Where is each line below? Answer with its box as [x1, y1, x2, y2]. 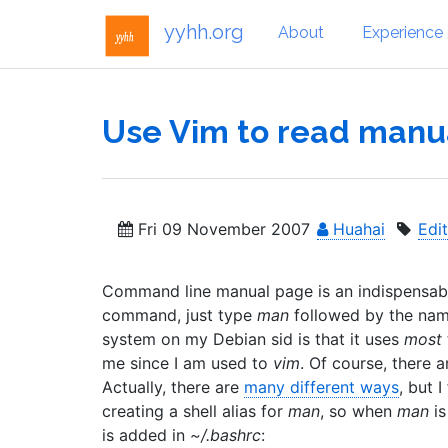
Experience [362, 22, 443, 42]
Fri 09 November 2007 [133, 219, 310, 239]
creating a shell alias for [102, 401, 288, 421]
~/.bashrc [190, 425, 261, 445]
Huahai [328, 219, 385, 239]
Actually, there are [102, 377, 244, 397]
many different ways [244, 377, 399, 397]
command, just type [102, 305, 257, 325]
